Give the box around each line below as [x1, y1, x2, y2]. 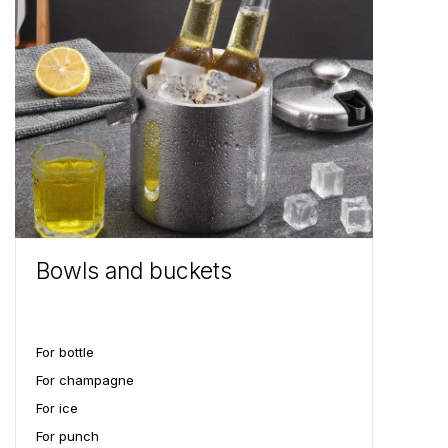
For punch [36, 428, 99, 444]
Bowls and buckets [36, 257, 232, 285]
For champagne [36, 372, 134, 388]
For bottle [36, 344, 94, 360]
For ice [36, 400, 78, 416]
